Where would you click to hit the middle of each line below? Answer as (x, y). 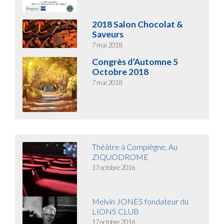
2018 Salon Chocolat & (138, 24)
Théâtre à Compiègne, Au (135, 146)
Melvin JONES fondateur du (140, 201)
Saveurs (108, 34)
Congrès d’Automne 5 (135, 62)
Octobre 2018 (120, 72)
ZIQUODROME (120, 156)
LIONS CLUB (116, 211)
